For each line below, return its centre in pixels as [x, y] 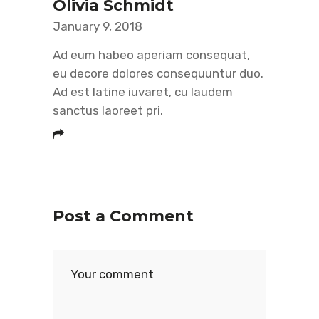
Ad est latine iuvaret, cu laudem [143, 92]
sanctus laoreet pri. [108, 110]
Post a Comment [123, 216]
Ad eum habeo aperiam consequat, [151, 55]
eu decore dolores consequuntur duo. [158, 73]
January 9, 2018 [98, 26]
